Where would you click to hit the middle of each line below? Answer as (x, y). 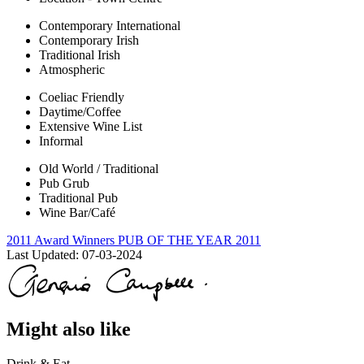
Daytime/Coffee (80, 112)
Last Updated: (44, 255)
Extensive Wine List (91, 127)
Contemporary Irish (89, 41)
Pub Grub (64, 184)
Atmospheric (72, 70)
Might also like (69, 329)
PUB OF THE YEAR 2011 (189, 240)
